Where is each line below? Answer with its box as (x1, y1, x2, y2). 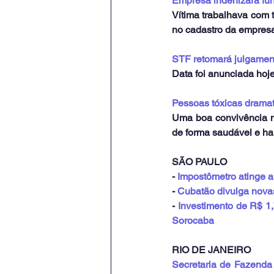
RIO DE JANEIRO (172, 244, 251, 256)
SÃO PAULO (172, 156, 227, 168)
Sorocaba (172, 215, 214, 227)
